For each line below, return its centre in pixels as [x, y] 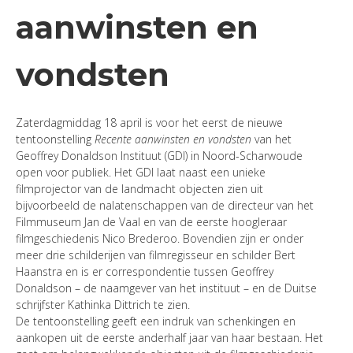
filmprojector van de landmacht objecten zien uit [139, 189]
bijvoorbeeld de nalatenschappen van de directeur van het [165, 205]
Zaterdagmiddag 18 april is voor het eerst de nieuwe [149, 123]
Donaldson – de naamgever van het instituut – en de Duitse [166, 288]
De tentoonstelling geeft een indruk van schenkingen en [156, 321]
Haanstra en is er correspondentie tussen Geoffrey [145, 271]
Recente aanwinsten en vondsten [173, 139]
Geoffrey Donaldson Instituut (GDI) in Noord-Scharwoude [159, 156]
